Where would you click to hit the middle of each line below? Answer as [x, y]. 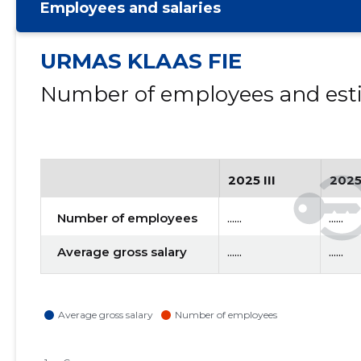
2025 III [251, 180]
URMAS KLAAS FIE [141, 61]
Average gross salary [122, 252]
